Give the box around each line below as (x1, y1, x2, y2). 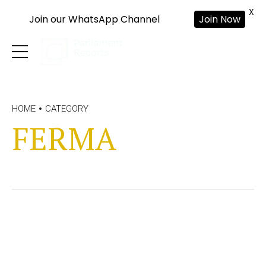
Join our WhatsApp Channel (28, 12, 160, 26)
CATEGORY (45, 103, 88, 114)
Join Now (199, 12, 240, 26)
